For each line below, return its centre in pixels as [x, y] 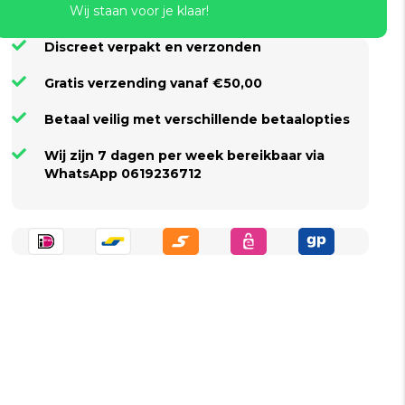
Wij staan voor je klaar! [140, 11]
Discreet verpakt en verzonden [153, 47]
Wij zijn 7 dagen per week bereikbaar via [185, 155]
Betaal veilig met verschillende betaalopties [198, 119]
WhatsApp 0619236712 [123, 174]
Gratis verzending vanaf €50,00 [154, 83]
